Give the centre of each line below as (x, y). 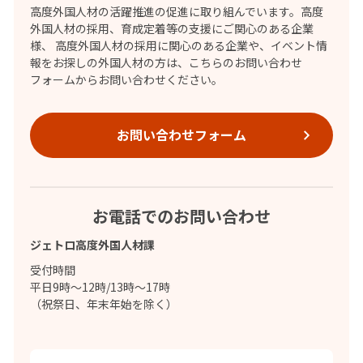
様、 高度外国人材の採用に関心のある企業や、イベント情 (178, 45)
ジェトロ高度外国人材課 (92, 244)
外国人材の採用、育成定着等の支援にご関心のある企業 (171, 28)
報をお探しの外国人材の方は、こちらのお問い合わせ (166, 62)
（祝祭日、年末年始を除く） (103, 303)
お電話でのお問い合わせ (181, 216)
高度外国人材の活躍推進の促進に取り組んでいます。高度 (176, 11)
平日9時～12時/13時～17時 (100, 286)
